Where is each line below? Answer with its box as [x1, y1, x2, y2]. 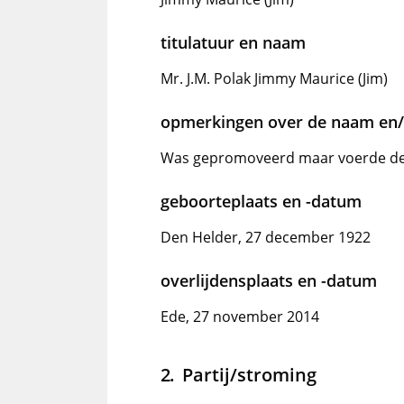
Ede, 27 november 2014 [161, 307, 319, 326]
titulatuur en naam [161, 32, 306, 53]
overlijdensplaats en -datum [161, 270, 377, 291]
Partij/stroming [181, 362, 317, 387]
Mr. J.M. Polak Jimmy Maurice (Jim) [161, 69, 388, 88]
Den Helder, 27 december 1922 [161, 227, 371, 247]
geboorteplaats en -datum [161, 190, 362, 212]
